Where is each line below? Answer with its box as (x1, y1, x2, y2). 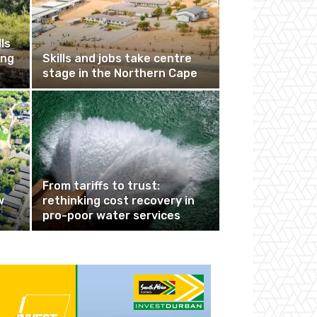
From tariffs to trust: (42, 179, 160, 192)
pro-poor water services (42, 209, 180, 222)
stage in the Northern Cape (42, 67, 197, 80)
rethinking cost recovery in (42, 194, 195, 207)
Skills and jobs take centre (42, 52, 192, 65)
